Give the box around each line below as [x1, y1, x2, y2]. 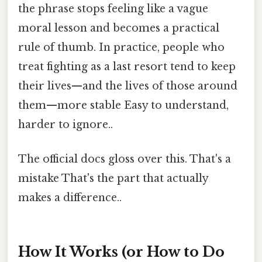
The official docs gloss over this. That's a [18, 152, 231, 166]
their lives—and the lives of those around [18, 79, 237, 92]
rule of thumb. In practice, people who [18, 40, 225, 54]
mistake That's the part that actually [18, 171, 208, 185]
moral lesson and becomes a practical [18, 21, 219, 35]
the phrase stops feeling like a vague [18, 2, 208, 15]
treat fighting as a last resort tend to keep [18, 60, 236, 73]
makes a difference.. [18, 191, 122, 204]
